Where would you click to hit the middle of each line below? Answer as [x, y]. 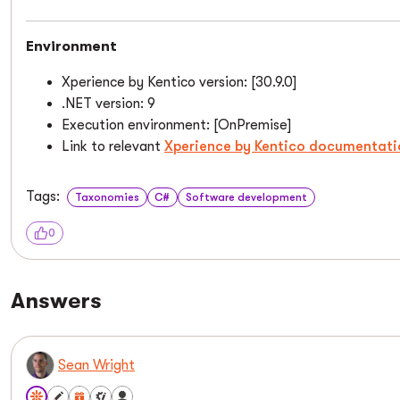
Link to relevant [113, 146]
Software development [246, 197]
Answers [56, 301]
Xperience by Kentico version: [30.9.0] [179, 82]
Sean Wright [96, 365]
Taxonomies [107, 197]
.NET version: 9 [108, 104]
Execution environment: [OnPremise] [176, 125]
